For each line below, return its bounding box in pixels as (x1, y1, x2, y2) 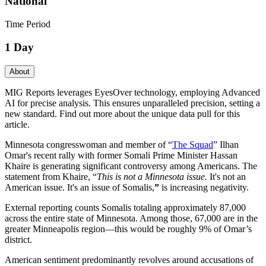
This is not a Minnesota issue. (97, 171, 210, 182)
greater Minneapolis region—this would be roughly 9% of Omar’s (5, 223, 252, 234)
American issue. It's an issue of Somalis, (5, 182, 154, 192)
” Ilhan (213, 139, 239, 150)
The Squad (172, 139, 213, 150)
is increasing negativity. (159, 182, 249, 192)
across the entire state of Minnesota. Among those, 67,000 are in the (5, 213, 258, 223)
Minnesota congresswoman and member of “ (5, 139, 172, 150)
